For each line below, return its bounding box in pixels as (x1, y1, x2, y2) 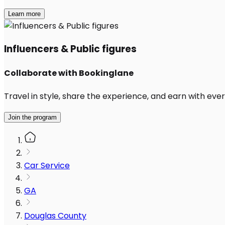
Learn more (8, 10, 41, 18)
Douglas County (24, 210, 86, 222)
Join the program (8, 114, 57, 122)
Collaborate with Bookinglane (4, 67, 134, 79)
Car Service (24, 160, 70, 172)
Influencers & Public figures (4, 42, 137, 56)
